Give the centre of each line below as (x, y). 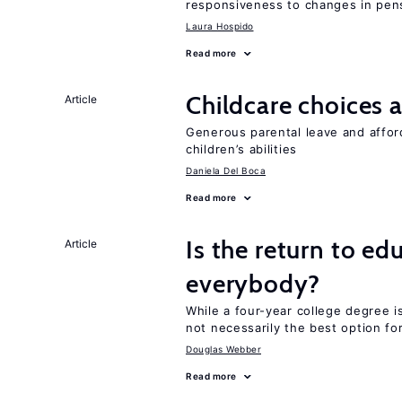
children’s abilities (241, 149)
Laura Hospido (220, 26)
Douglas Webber (223, 349)
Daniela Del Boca (226, 170)
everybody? (253, 284)
